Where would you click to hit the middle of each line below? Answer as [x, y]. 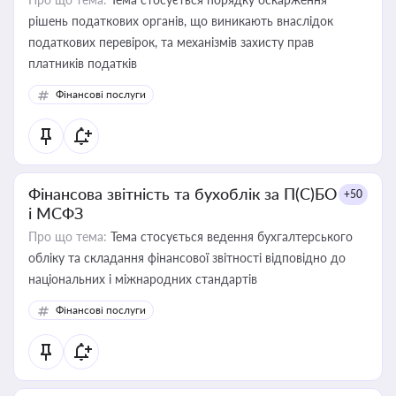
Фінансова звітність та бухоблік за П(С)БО [183, 194]
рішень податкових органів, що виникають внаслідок [181, 21]
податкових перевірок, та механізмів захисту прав [171, 42]
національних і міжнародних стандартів [143, 279]
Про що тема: [68, 236]
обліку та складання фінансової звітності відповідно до [187, 258]
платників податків [83, 63]
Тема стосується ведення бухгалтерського [230, 236]
